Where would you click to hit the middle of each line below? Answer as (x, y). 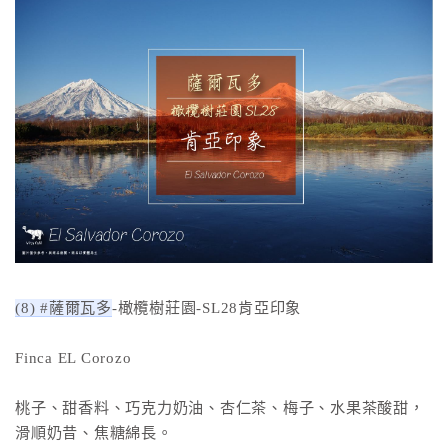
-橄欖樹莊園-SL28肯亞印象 (206, 308)
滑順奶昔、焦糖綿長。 (94, 433)
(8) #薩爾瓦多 (63, 308)
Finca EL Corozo (73, 358)
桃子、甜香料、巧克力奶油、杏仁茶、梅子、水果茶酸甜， (220, 408)
